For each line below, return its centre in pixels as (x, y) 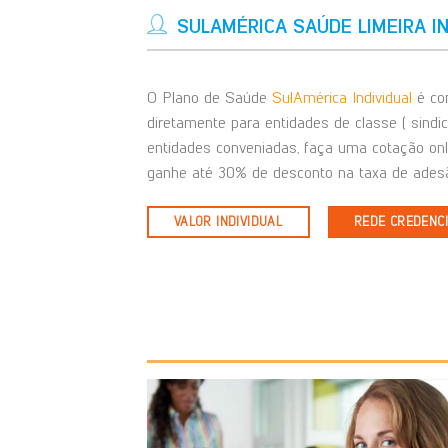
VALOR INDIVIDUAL (228, 222)
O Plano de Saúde (209, 98)
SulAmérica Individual (342, 98)
